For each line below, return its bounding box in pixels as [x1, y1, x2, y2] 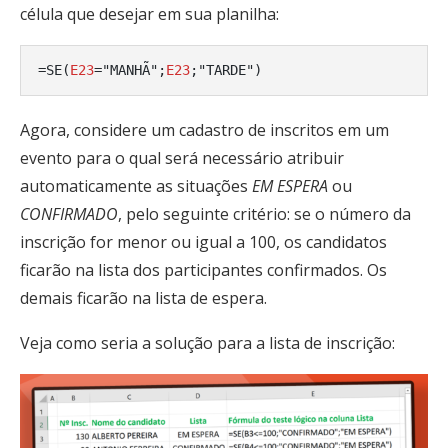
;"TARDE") [190, 61, 262, 78]
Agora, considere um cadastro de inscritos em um [20, 118, 389, 141]
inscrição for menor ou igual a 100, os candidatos [20, 230, 387, 253]
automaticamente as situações [20, 174, 252, 197]
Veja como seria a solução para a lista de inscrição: [20, 331, 395, 354]
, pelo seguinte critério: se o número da [118, 202, 411, 225]
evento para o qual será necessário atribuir [20, 146, 344, 169]
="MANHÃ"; [94, 61, 166, 78]
